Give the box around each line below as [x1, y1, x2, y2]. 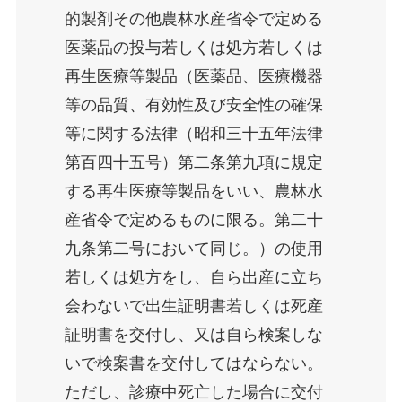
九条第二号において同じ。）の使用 [64, 240, 323, 258]
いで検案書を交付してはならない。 [64, 354, 323, 373]
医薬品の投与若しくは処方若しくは [64, 39, 323, 57]
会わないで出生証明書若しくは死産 [64, 297, 323, 316]
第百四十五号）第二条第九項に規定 [64, 153, 323, 172]
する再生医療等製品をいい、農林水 [64, 182, 323, 201]
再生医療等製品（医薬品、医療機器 [64, 67, 323, 86]
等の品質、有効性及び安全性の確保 [64, 96, 323, 115]
